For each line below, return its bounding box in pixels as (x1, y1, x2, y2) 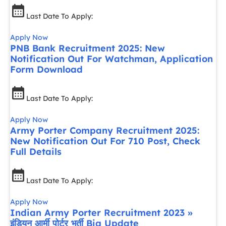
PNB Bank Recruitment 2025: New (10, 42, 165, 54)
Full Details (10, 146, 62, 157)
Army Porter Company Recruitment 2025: (10, 125, 199, 136)
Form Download (10, 64, 83, 75)
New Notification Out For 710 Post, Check (10, 135, 200, 147)
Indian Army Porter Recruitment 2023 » (10, 207, 193, 218)
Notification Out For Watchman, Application (10, 53, 213, 65)
